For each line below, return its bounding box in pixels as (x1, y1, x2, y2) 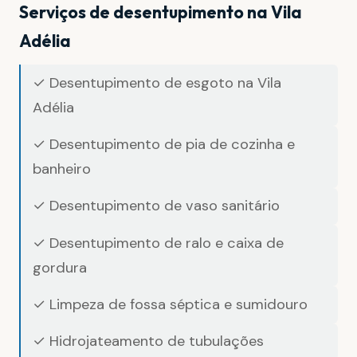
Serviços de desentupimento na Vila (19, 2, 302, 23)
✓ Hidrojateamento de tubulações (33, 331, 265, 351)
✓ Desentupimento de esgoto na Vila (33, 73, 282, 92)
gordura (33, 257, 88, 277)
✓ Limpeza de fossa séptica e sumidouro (33, 294, 308, 314)
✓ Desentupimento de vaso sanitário (33, 196, 280, 216)
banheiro (33, 159, 92, 178)
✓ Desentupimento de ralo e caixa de (33, 233, 284, 253)
